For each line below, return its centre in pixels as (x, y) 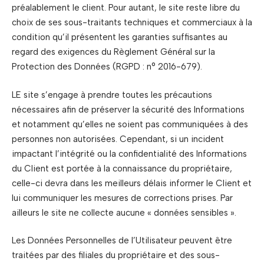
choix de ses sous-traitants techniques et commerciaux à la (132, 22)
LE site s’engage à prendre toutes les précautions (112, 95)
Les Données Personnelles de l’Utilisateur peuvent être (122, 240)
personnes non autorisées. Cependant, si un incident (118, 139)
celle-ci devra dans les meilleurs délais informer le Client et (132, 183)
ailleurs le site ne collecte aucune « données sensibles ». (124, 212)
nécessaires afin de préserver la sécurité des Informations (128, 109)
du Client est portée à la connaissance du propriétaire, (122, 168)
